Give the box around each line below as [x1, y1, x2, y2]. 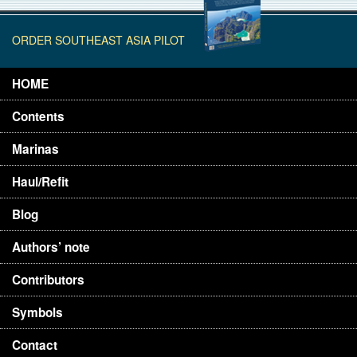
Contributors [12, 271, 84, 289]
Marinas [12, 140, 59, 159]
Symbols [12, 304, 63, 322]
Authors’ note [12, 238, 90, 257]
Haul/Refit [12, 173, 69, 191]
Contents [12, 108, 65, 126]
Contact [12, 336, 57, 355]
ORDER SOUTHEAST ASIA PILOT [12, 31, 185, 48]
